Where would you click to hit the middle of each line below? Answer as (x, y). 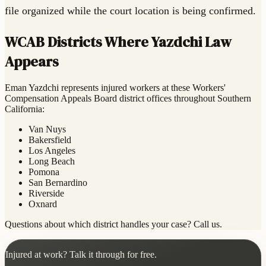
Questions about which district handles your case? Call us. (113, 224)
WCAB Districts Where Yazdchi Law (118, 42)
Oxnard (43, 204)
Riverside (46, 194)
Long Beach (52, 161)
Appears (32, 61)
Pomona (44, 172)
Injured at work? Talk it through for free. (81, 255)
